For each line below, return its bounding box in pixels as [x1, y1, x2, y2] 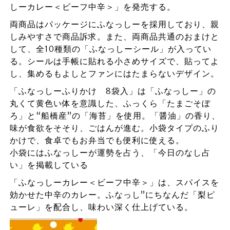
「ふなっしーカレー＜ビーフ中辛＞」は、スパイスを [9, 177, 219, 187]
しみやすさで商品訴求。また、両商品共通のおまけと [9, 31, 219, 42]
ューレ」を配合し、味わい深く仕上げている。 [9, 202, 193, 212]
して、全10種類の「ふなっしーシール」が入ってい [9, 44, 212, 54]
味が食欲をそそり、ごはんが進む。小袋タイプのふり [9, 123, 219, 133]
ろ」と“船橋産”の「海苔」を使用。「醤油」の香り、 [9, 110, 220, 121]
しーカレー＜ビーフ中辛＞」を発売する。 [9, 2, 176, 12]
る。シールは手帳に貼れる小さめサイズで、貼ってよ [9, 56, 219, 66]
